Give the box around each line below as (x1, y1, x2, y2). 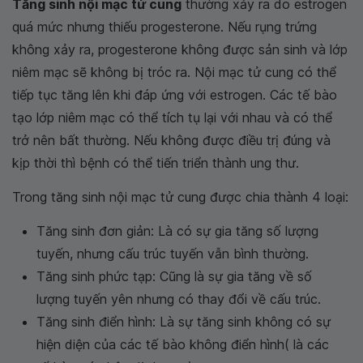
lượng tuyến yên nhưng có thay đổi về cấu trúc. (36, 291, 321, 307)
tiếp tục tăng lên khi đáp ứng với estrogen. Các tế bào (12, 87, 337, 103)
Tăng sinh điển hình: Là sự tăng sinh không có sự (36, 314, 331, 330)
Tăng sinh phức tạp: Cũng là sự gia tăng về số (36, 268, 312, 284)
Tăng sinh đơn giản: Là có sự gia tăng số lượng (36, 223, 318, 239)
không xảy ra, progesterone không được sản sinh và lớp (12, 41, 348, 58)
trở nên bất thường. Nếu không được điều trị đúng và (12, 132, 331, 148)
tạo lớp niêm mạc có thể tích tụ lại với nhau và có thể (12, 109, 332, 126)
